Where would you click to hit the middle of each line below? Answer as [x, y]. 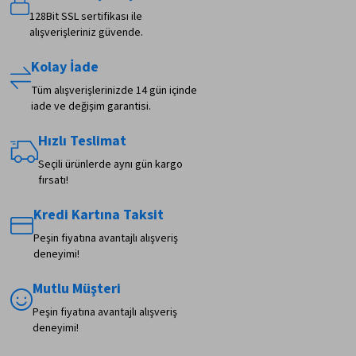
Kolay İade [65, 68]
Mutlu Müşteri [77, 289]
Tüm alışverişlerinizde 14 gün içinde [114, 91]
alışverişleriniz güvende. [87, 33]
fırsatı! [54, 181]
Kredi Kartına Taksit [99, 215]
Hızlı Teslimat [83, 141]
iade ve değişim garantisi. [91, 107]
